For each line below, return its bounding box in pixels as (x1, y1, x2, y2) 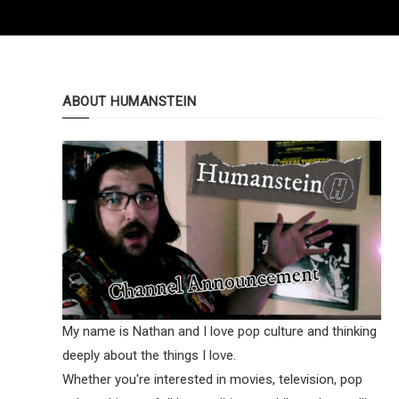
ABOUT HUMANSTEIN (62, 93, 196, 110)
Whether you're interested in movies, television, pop (62, 370, 362, 387)
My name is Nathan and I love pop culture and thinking (62, 322, 377, 339)
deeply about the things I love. (62, 346, 236, 363)
